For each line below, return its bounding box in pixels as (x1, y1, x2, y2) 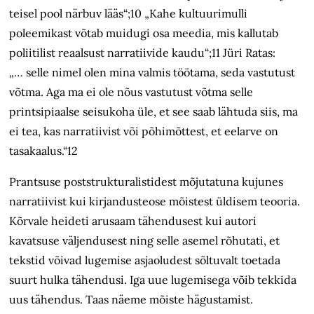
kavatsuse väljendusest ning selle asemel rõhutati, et (9, 233, 280, 248)
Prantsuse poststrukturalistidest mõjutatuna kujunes (9, 175, 284, 189)
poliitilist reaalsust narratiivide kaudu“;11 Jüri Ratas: (9, 46, 276, 60)
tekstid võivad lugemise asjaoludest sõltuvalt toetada (9, 253, 281, 268)
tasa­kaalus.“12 (9, 144, 78, 158)
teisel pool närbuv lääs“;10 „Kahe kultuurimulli (9, 6, 248, 21)
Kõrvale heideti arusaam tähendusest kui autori (9, 214, 257, 228)
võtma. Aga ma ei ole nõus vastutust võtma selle (9, 85, 254, 100)
